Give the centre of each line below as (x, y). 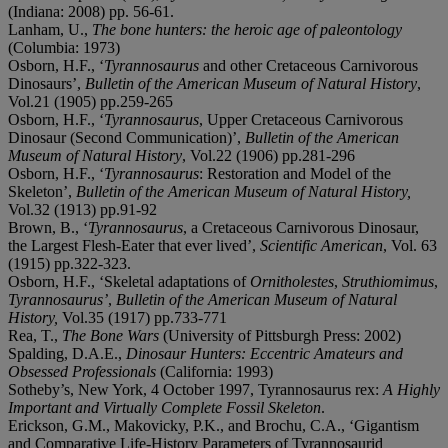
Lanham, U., (50, 29)
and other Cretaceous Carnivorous (310, 65)
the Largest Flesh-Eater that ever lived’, (134, 245)
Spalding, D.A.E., (67, 353)
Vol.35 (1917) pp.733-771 (144, 317)
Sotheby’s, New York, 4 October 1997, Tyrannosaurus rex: (195, 389)
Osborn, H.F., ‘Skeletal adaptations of (129, 281)
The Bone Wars (110, 335)
